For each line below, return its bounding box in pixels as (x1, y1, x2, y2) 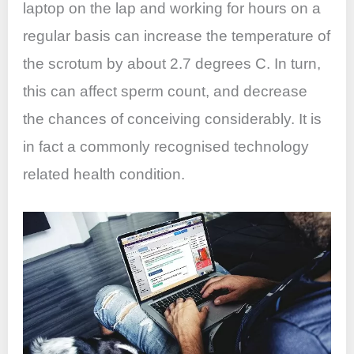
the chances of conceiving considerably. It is (23, 110, 322, 127)
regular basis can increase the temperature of (23, 27, 331, 44)
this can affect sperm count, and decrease (23, 82, 308, 100)
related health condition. (23, 165, 186, 183)
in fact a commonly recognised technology (23, 137, 310, 155)
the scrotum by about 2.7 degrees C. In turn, (23, 55, 322, 72)
